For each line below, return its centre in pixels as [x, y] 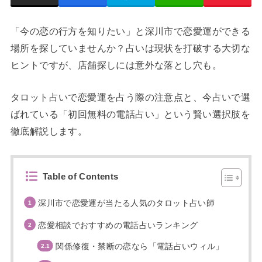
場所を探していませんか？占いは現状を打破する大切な [130, 48]
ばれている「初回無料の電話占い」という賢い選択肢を [130, 114]
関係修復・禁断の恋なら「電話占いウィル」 [140, 246]
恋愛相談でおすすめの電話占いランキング [118, 225]
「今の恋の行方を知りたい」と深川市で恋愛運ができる [130, 31]
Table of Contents [81, 177]
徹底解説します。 [49, 131]
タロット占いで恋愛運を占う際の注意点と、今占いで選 [130, 97]
